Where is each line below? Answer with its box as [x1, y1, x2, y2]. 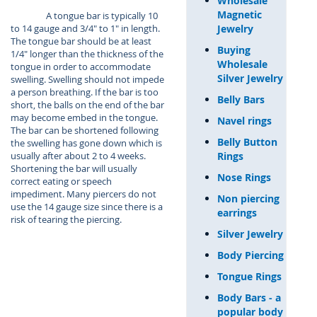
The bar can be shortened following [11, 124, 158, 137]
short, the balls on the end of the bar [11, 98, 164, 111]
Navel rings [217, 113, 272, 127]
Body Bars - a [217, 290, 281, 304]
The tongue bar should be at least [11, 35, 151, 47]
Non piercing [217, 191, 279, 205]
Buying [217, 42, 250, 57]
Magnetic [217, 7, 262, 21]
